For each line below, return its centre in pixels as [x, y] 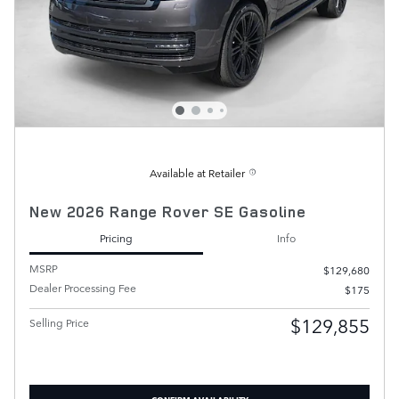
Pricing [116, 237]
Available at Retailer [197, 173]
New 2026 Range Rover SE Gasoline [168, 212]
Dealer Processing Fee [83, 288]
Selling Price [59, 323]
